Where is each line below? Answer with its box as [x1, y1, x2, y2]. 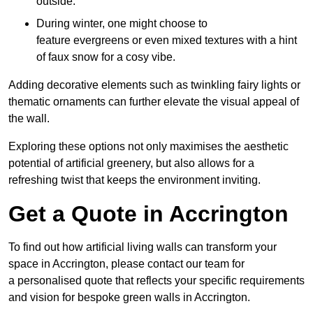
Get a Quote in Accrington [8, 201, 289, 226]
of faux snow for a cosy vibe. [36, 50, 175, 63]
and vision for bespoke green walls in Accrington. [8, 291, 250, 303]
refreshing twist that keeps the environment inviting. [8, 173, 261, 186]
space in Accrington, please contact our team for [8, 257, 245, 270]
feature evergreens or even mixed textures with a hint [36, 34, 297, 46]
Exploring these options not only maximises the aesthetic [8, 140, 289, 152]
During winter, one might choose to [36, 17, 208, 29]
